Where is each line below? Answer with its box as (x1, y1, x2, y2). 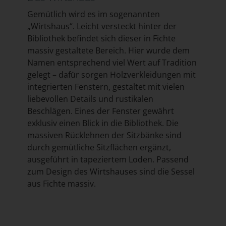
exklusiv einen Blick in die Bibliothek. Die (27, 117, 179, 129)
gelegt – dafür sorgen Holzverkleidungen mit (27, 69, 196, 80)
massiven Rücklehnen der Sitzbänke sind (27, 129, 182, 141)
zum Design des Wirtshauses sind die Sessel (27, 165, 195, 177)
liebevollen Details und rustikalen (27, 93, 153, 104)
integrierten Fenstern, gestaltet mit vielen (27, 81, 185, 92)
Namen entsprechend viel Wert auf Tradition (27, 56, 197, 68)
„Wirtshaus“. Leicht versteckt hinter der (27, 20, 177, 32)
